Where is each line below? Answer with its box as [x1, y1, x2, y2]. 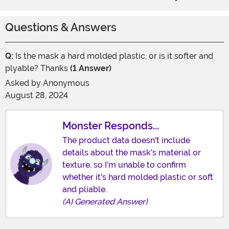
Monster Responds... [62, 120, 159, 132]
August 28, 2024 [5, 90, 68, 101]
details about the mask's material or [62, 148, 201, 158]
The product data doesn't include [62, 135, 190, 146]
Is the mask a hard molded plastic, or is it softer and [13, 51, 213, 61]
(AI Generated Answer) [62, 197, 148, 207]
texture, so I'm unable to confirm [62, 160, 186, 170]
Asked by [5, 78, 43, 88]
